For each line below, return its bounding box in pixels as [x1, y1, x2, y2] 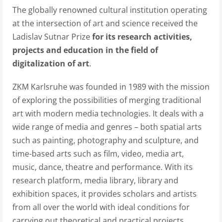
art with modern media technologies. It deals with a [12, 108, 204, 119]
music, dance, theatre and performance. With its [12, 162, 193, 172]
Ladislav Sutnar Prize [12, 31, 92, 42]
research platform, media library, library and [12, 175, 178, 186]
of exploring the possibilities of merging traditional [12, 95, 201, 106]
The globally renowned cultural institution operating [12, 4, 207, 15]
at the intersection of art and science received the [12, 18, 198, 29]
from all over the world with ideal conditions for [12, 202, 190, 213]
